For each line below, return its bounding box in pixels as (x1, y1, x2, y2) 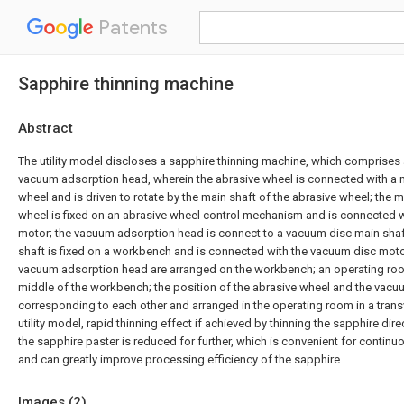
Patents (94, 15, 168, 40)
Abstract (18, 120, 73, 136)
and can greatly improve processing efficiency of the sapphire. (18, 353, 343, 366)
